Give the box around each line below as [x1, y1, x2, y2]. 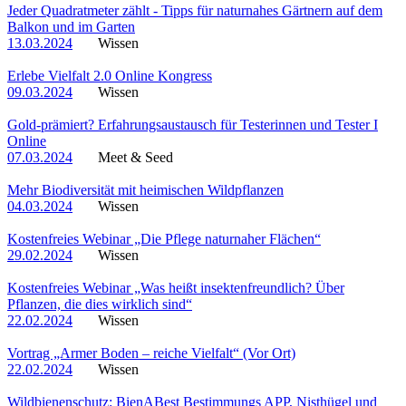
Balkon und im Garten [7, 18, 135, 34]
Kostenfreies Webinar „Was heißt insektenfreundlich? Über [7, 279, 344, 295]
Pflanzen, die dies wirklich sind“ [7, 295, 192, 312]
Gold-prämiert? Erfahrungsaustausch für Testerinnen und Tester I [7, 116, 378, 132]
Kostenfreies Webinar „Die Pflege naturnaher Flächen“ [7, 230, 321, 246]
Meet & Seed [98, 149, 173, 165]
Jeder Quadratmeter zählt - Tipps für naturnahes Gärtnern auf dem [7, 2, 382, 18]
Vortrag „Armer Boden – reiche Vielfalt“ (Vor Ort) [7, 344, 295, 361]
